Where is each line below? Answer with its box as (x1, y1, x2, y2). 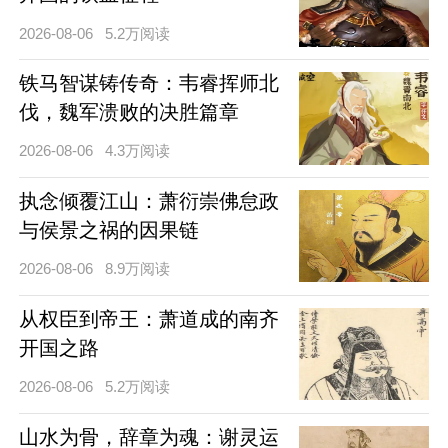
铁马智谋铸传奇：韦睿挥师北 (18, 72, 279, 95)
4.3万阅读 (105, 142, 171, 160)
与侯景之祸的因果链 (18, 219, 199, 242)
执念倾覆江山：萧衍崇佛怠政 (18, 190, 279, 213)
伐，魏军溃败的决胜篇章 (18, 101, 239, 124)
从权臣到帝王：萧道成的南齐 (18, 308, 279, 331)
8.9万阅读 (105, 260, 171, 278)
